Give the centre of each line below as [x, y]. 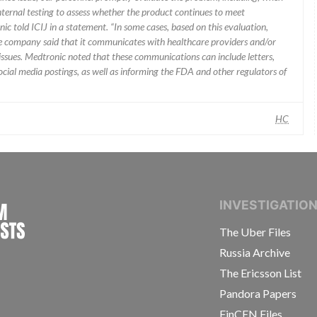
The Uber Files [255, 232]
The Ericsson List [261, 273]
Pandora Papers [258, 293]
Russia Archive [255, 252]
